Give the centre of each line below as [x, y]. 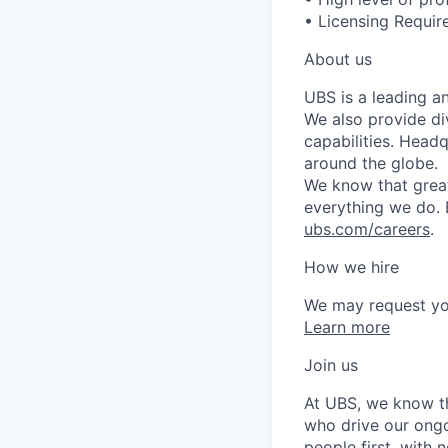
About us [338, 58]
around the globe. [371, 162]
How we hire [351, 266]
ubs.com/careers [367, 228]
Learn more [347, 326]
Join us [331, 364]
